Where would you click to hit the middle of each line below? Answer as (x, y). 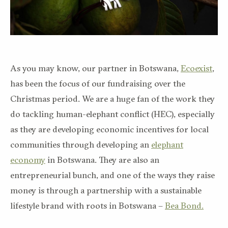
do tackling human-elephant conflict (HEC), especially (112, 113)
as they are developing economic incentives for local (109, 129)
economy (28, 159)
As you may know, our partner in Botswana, (95, 68)
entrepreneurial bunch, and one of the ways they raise (112, 175)
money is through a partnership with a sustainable (106, 190)
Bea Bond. (184, 205)
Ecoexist (196, 68)
